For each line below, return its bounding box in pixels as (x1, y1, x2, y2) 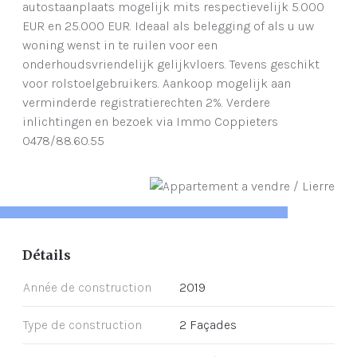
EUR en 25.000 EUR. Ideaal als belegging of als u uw (22, 18, 314, 34)
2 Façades (179, 317, 237, 333)
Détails (22, 247, 71, 264)
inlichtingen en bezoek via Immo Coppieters (22, 114, 278, 130)
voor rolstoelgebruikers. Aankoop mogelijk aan (22, 76, 291, 92)
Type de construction (23, 317, 142, 333)
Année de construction (23, 280, 151, 296)
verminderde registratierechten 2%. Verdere (22, 95, 270, 111)
